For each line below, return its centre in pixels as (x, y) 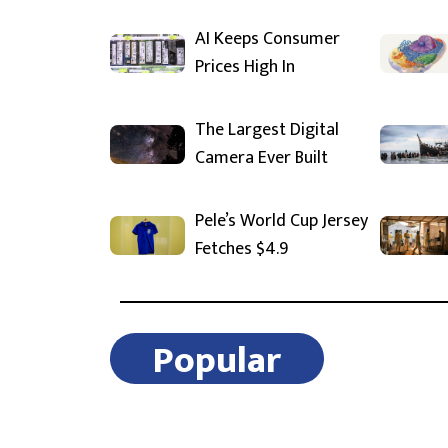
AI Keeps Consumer (267, 39)
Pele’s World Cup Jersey (281, 221)
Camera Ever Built (261, 158)
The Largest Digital (267, 130)
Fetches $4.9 (241, 249)
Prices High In (245, 67)
